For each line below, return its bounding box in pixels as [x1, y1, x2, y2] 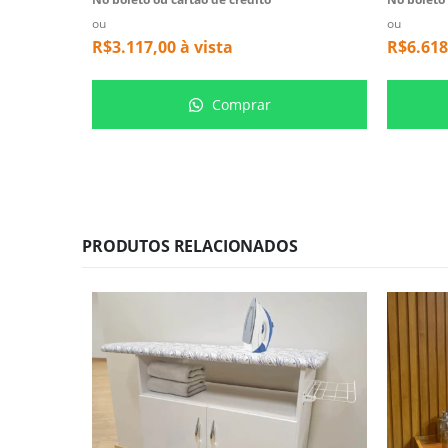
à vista [176, 36, 233, 59]
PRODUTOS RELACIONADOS [82, 235, 298, 258]
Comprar [207, 95, 271, 115]
